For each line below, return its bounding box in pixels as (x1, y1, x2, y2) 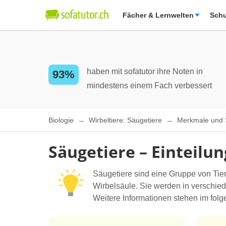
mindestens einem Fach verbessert (87, 81, 212, 90)
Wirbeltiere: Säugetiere (89, 116, 164, 125)
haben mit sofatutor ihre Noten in (87, 67, 203, 76)
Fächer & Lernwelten (123, 11, 194, 19)
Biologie (48, 116, 76, 125)
